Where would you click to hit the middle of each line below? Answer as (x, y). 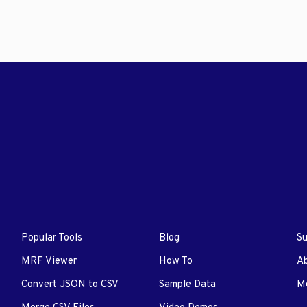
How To (175, 262)
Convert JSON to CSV (70, 285)
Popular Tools (52, 238)
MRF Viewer (49, 262)
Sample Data (187, 285)
